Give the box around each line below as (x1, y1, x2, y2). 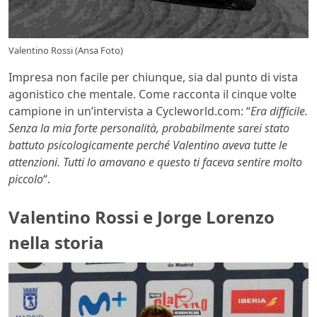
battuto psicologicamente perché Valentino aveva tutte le (8, 137, 287, 154)
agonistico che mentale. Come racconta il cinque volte (8, 86, 296, 103)
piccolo (8, 171, 43, 188)
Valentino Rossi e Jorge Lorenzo (8, 205, 275, 229)
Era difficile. (250, 103, 308, 120)
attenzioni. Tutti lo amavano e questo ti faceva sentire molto (8, 154, 302, 171)
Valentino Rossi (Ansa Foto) (8, 44, 123, 57)
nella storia (8, 231, 104, 255)
